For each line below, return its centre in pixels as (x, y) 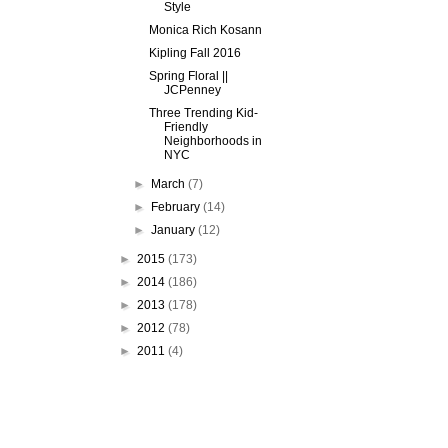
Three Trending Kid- (203, 113)
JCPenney (192, 90)
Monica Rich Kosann (205, 30)
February (177, 207)
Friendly (185, 127)
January (175, 230)
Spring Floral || (188, 76)
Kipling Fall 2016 (194, 53)
